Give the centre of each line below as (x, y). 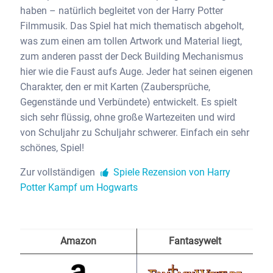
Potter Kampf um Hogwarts (79, 187)
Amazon (78, 241)
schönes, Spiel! (52, 147)
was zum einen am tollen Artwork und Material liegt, (131, 41)
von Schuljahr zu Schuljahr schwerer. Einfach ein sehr (135, 132)
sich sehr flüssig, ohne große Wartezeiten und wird (128, 117)
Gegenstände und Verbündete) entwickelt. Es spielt (129, 102)
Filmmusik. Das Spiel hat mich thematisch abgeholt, (132, 26)
